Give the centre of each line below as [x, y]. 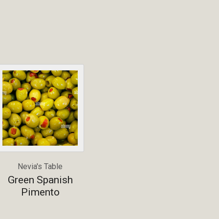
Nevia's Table [40, 167]
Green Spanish [40, 180]
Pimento [40, 192]
